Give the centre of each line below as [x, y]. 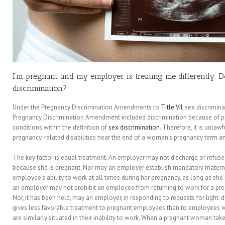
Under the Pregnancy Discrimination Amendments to [87, 107]
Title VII [172, 107]
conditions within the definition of [61, 127]
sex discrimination [134, 127]
